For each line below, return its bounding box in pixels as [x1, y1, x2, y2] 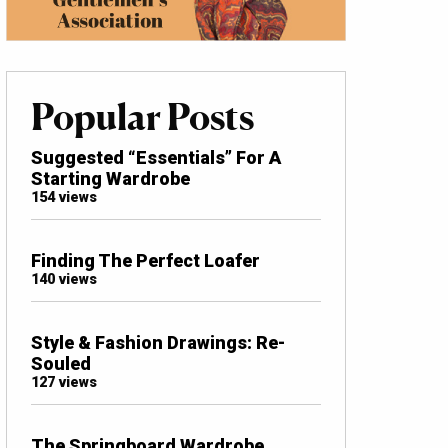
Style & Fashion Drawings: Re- [31, 331, 285, 353]
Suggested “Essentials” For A [31, 146, 281, 168]
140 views [31, 270, 97, 288]
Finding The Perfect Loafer [31, 249, 260, 271]
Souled [31, 352, 91, 374]
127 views [31, 373, 97, 391]
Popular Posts [31, 94, 254, 139]
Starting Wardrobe [31, 167, 190, 189]
